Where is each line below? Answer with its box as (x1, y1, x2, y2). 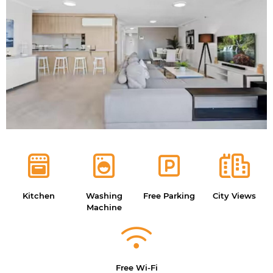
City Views (213, 191, 256, 201)
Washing (85, 191, 122, 201)
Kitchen (23, 191, 55, 201)
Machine (86, 202, 122, 213)
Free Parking (143, 191, 195, 201)
